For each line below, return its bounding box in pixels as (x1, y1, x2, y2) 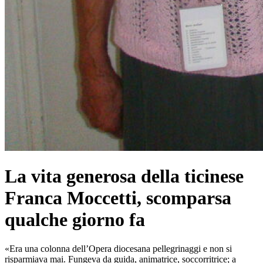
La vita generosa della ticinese (5, 166, 244, 187)
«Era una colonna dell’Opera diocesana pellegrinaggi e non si (5, 243, 232, 254)
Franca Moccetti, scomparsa (5, 187, 231, 209)
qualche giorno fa (5, 209, 145, 231)
